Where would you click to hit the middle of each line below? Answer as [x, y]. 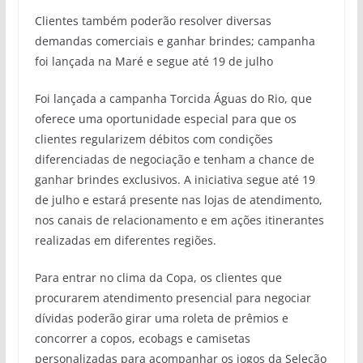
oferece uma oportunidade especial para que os [165, 118]
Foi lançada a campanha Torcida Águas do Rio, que [173, 98]
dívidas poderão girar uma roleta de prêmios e [161, 318]
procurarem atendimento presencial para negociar [173, 297]
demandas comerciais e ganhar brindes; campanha [175, 41]
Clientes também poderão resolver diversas [153, 20]
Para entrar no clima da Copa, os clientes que [158, 277]
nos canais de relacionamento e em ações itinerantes [179, 220]
